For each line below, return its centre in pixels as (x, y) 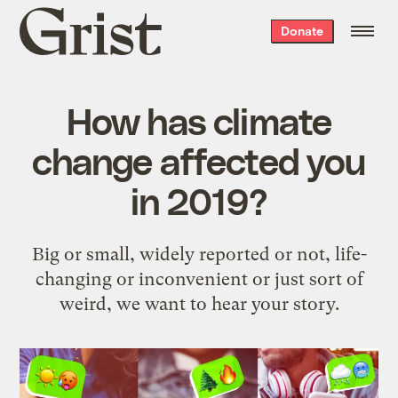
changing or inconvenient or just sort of (199, 279)
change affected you (199, 159)
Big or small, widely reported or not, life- (199, 254)
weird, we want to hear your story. (199, 303)
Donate (302, 31)
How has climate (199, 119)
